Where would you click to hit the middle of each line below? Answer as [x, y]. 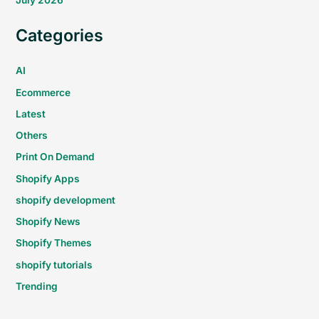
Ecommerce [43, 92]
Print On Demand [56, 157]
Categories [60, 36]
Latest [31, 114]
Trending [37, 286]
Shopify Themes [54, 243]
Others [32, 136]
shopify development [66, 200]
